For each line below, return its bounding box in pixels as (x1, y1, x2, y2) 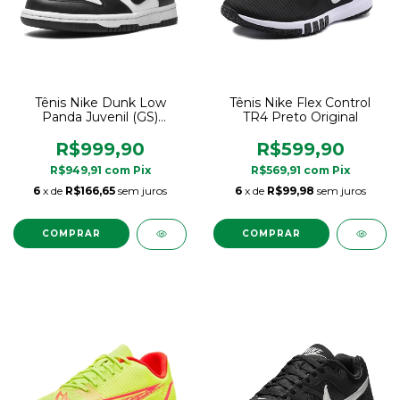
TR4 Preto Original (242, 109, 358, 125)
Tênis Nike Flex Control (229, 95, 371, 111)
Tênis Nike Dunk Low (34, 95, 166, 111)
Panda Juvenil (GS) (42, 109, 158, 125)
